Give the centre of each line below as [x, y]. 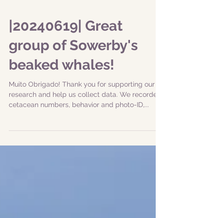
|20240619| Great [66, 74]
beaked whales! [62, 113]
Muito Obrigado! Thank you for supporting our [82, 133]
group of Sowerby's [73, 94]
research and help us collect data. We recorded [85, 143]
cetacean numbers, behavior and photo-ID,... [79, 153]
